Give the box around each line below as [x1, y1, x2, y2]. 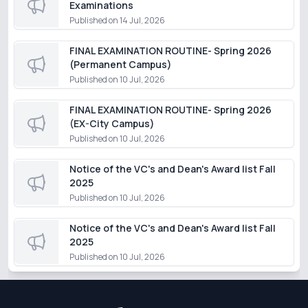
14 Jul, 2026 [120, 14, 165, 26]
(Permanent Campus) [69, 58, 172, 71]
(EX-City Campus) [69, 117, 155, 130]
